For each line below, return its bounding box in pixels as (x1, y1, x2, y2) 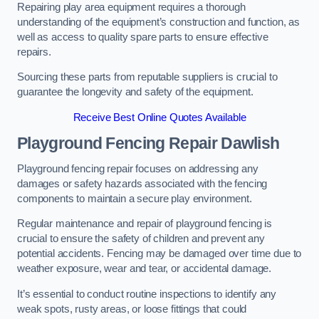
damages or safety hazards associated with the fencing (17, 177, 268, 189)
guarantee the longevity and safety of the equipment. (17, 86, 253, 98)
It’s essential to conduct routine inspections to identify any (17, 288, 277, 300)
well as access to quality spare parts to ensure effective (17, 31, 268, 43)
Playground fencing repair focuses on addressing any (17, 162, 258, 174)
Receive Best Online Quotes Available (73, 111, 246, 123)
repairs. (17, 46, 51, 58)
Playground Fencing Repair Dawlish (17, 134, 280, 153)
